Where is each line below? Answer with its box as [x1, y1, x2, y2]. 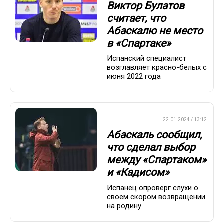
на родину [107, 201, 141, 210]
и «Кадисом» [107, 166, 169, 179]
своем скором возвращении [107, 192, 205, 201]
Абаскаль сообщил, [107, 129, 202, 141]
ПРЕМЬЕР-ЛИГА [110, 117, 148, 123]
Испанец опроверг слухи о [107, 183, 198, 192]
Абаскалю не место [107, 24, 203, 37]
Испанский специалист [107, 54, 186, 63]
